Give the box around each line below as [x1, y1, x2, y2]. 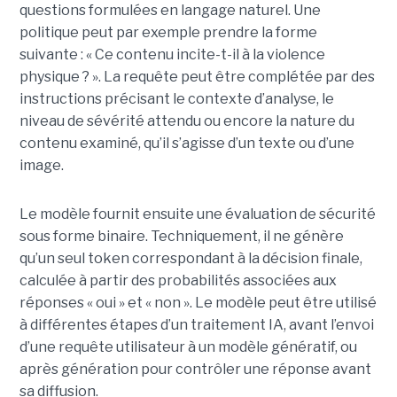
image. [19, 157, 64, 175]
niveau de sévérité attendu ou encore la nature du [19, 113, 354, 130]
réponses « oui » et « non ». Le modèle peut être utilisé [19, 294, 377, 312]
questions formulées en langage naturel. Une [19, 2, 321, 19]
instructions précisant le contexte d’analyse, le [19, 90, 334, 108]
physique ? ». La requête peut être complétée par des [19, 68, 375, 86]
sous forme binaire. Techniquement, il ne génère [19, 228, 344, 245]
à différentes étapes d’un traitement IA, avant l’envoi [19, 316, 374, 334]
